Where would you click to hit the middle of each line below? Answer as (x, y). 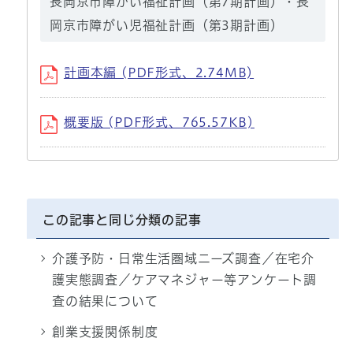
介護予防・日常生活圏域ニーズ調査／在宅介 (183, 259)
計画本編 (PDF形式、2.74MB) (159, 73)
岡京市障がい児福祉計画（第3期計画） (166, 26)
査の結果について (105, 301)
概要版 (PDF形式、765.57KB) (159, 123)
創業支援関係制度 (105, 332)
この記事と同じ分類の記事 (122, 220)
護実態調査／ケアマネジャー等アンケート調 (184, 280)
